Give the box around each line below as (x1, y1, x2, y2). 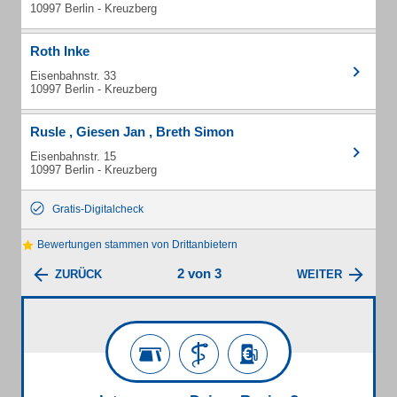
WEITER (297, 268, 342, 282)
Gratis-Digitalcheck (52, 203, 144, 215)
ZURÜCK (55, 268, 102, 282)
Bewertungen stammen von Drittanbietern (35, 238, 237, 251)
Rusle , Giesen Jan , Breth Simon (30, 124, 234, 139)
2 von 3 (176, 266, 222, 282)
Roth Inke (30, 43, 90, 58)
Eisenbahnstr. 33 (30, 69, 116, 82)
